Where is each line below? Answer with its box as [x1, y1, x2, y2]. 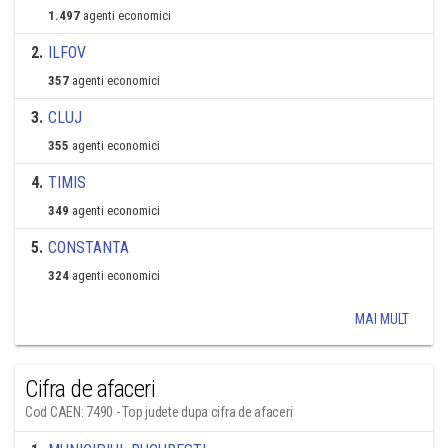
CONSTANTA [48, 238, 129, 257]
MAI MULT [355, 311, 409, 327]
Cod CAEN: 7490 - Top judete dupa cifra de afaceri [25, 404, 293, 420]
